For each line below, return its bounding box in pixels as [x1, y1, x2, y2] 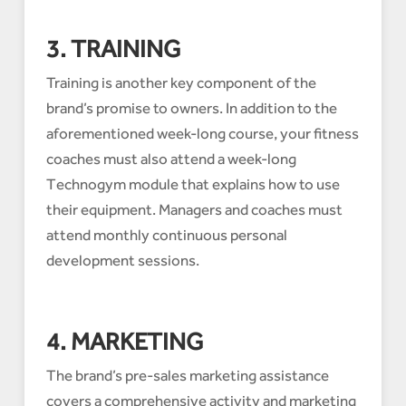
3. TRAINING [45, 34, 180, 63]
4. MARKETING [45, 327, 203, 356]
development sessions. [45, 251, 199, 270]
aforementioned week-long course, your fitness [45, 124, 359, 143]
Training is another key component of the [45, 73, 316, 92]
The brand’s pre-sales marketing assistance [45, 366, 329, 385]
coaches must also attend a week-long [45, 150, 296, 169]
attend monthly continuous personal [45, 226, 287, 245]
